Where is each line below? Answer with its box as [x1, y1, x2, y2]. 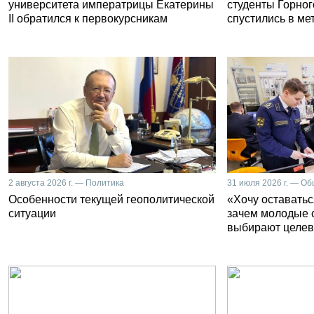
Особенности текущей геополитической [8, 193, 214, 205]
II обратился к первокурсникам [8, 12, 168, 25]
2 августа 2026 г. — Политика [8, 178, 124, 188]
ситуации [8, 207, 56, 219]
